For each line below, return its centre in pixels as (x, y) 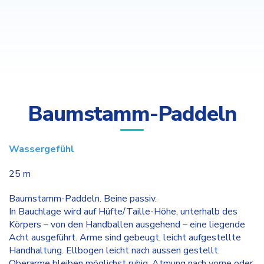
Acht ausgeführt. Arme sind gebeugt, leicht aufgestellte (125, 237)
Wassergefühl (42, 149)
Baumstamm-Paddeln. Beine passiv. (83, 199)
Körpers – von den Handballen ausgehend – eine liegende (127, 225)
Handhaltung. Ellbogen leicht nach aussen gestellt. (114, 250)
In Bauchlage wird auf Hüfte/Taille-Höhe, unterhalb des (123, 212)
